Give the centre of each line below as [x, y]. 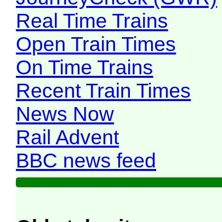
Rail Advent [68, 138]
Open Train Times [96, 44]
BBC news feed [86, 161]
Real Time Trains [92, 21]
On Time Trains [85, 68]
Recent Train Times [104, 91]
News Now [65, 114]
